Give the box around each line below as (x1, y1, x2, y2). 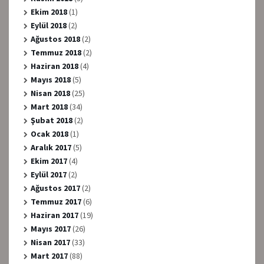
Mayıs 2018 (30, 74, 71, 85)
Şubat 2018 (30, 114, 72, 126)
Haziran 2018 (30, 60, 78, 71)
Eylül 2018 (30, 19, 67, 31)
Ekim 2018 (30, 6, 67, 17)
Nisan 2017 (30, 236, 70, 247)
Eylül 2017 (30, 169, 67, 180)
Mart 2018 (30, 101, 68, 112)
